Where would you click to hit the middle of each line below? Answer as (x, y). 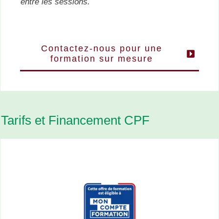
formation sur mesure (101, 59)
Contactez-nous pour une (101, 49)
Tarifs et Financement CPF (75, 120)
